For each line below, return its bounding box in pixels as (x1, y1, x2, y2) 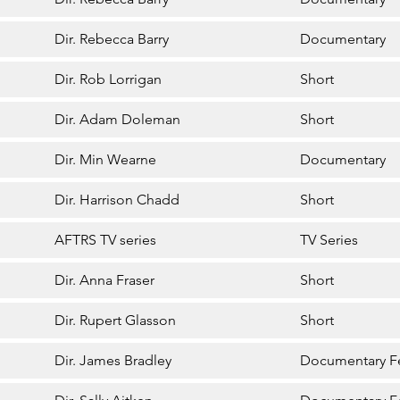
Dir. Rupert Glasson (54, 312, 177, 329)
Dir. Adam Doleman (54, 111, 181, 129)
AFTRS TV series (54, 231, 157, 249)
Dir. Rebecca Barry (54, 30, 170, 48)
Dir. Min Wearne (54, 151, 157, 169)
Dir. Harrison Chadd (54, 191, 180, 209)
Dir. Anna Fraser (54, 271, 155, 289)
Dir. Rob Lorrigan (54, 71, 162, 88)
